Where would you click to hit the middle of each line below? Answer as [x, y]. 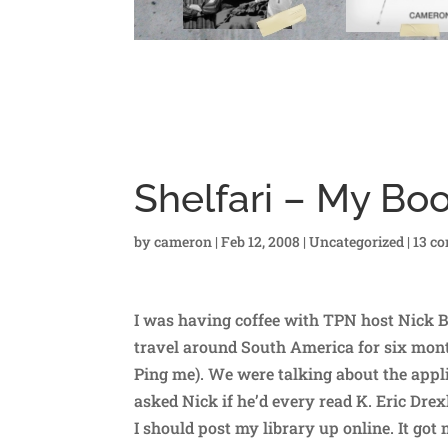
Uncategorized [357, 241]
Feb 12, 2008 [261, 241]
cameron [183, 241]
